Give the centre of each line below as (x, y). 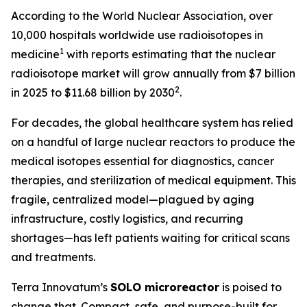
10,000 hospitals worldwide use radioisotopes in (137, 35)
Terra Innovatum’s (61, 287)
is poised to (250, 287)
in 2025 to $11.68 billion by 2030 (93, 93)
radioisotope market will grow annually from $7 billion (153, 73)
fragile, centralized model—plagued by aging (133, 199)
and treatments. (53, 257)
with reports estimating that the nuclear (170, 54)
